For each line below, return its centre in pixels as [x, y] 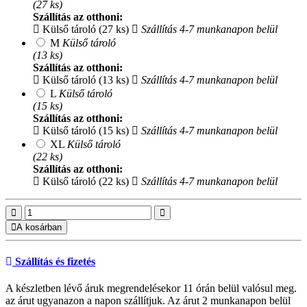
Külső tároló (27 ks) [84, 29]
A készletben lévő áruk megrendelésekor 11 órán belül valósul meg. [151, 288]
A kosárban [39, 227]
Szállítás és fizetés [54, 262]
